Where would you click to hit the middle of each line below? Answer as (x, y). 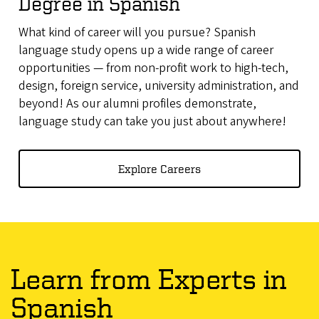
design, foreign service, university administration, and (158, 85)
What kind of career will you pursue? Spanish (137, 32)
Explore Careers (159, 168)
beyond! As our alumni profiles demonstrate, (137, 103)
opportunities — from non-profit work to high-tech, (153, 68)
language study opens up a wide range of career (146, 50)
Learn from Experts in (149, 278)
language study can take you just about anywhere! (152, 121)
